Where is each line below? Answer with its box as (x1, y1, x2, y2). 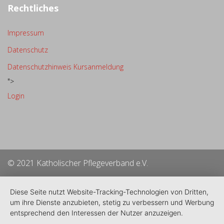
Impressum (7, 28, 44, 37)
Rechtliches (7, 2, 58, 14)
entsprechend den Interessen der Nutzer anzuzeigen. (10, 208, 183, 217)
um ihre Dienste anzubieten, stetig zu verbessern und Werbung (10, 198, 214, 206)
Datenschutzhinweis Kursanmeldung (7, 62, 123, 71)
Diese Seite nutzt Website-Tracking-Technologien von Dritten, (10, 187, 208, 196)
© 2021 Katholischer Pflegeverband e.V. (7, 157, 148, 168)
